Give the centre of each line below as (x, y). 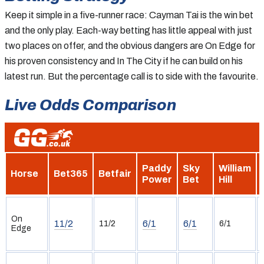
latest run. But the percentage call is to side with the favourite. (132, 76)
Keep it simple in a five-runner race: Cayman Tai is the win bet (129, 15)
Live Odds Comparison (90, 105)
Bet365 (71, 173)
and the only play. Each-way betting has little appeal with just (128, 30)
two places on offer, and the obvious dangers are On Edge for (130, 45)
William (235, 168)
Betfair (115, 173)
